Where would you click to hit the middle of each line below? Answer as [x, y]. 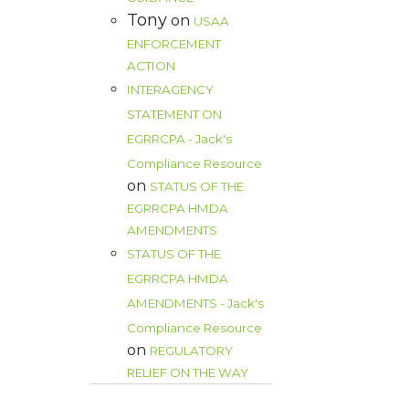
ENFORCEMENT [174, 44]
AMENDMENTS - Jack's [196, 304]
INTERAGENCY [171, 90]
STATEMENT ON [175, 115]
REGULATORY [192, 351]
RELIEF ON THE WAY [188, 373]
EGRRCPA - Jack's [180, 139]
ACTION [152, 66]
